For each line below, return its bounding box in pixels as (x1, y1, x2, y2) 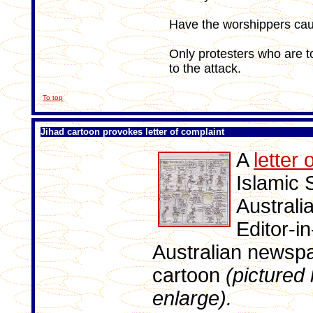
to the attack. (168, 61, 241, 75)
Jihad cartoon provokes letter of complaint (41, 126, 224, 137)
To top (43, 94, 63, 101)
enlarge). (152, 287, 232, 310)
